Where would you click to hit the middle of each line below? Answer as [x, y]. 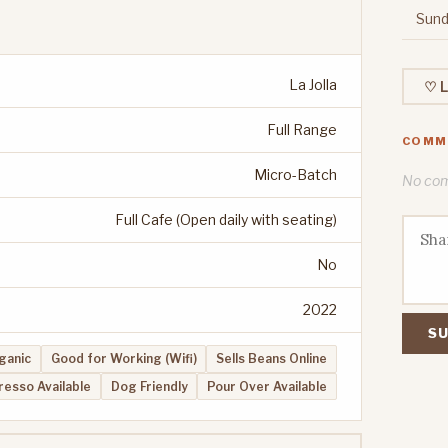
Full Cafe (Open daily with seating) [226, 220]
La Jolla [313, 85]
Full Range [302, 130]
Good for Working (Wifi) [123, 359]
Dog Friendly [149, 386]
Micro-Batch [295, 175]
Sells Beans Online [272, 359]
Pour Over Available [267, 386]
